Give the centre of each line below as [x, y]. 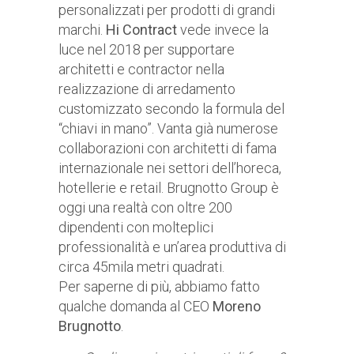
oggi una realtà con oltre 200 [145, 208]
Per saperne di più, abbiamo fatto [159, 287]
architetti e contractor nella [141, 70]
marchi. [82, 30]
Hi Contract [141, 30]
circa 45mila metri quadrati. [141, 267]
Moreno [237, 307]
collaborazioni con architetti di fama [168, 149]
